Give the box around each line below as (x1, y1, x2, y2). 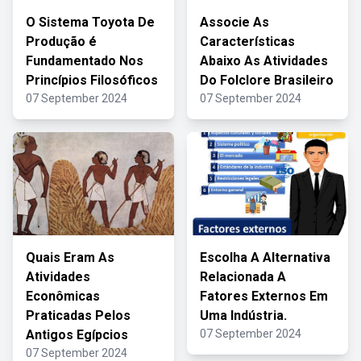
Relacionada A (200, 269, 286, 284)
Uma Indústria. (200, 308, 287, 323)
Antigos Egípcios (26, 327, 128, 342)
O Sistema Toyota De (26, 15, 155, 30)
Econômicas (26, 288, 100, 304)
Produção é (26, 34, 97, 49)
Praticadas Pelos (26, 308, 131, 323)
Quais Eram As (26, 250, 114, 265)
